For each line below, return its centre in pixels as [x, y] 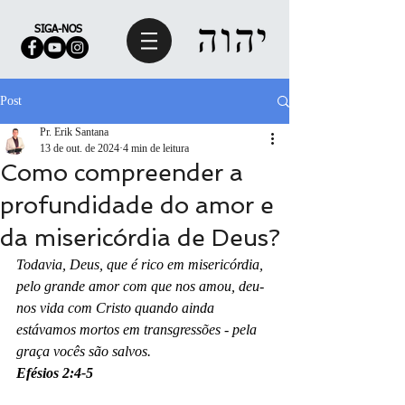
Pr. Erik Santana [74, 132]
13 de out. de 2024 [80, 148]
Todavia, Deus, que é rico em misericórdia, [141, 264]
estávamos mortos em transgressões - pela [138, 330]
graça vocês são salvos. [85, 351]
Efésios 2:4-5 [55, 373]
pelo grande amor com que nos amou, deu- [140, 286]
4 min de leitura [156, 148]
